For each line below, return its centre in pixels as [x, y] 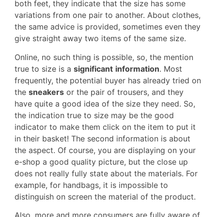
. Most [171, 69]
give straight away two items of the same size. [100, 39]
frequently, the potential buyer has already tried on [108, 80]
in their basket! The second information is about [102, 138]
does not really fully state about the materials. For [106, 173]
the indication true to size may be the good [94, 115]
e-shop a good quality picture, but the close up [101, 162]
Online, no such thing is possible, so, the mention [104, 57]
